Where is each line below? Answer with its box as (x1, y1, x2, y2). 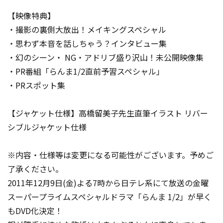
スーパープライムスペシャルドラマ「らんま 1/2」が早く (7, 191, 212, 203)
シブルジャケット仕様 (7, 121, 87, 133)
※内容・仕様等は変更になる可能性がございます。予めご (7, 149, 214, 161)
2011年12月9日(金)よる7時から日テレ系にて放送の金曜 (7, 177, 209, 189)
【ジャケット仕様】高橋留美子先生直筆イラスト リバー (7, 107, 208, 119)
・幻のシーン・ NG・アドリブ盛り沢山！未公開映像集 (7, 51, 204, 63)
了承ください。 (7, 163, 63, 175)
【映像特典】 (7, 9, 55, 21)
